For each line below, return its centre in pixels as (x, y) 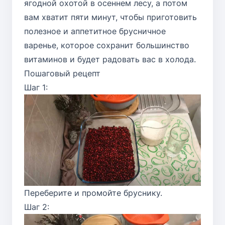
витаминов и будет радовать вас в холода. (110, 59)
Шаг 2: (37, 207)
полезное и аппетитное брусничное (95, 31)
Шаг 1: (36, 87)
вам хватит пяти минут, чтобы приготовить (110, 17)
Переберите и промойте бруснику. (93, 193)
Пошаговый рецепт (62, 73)
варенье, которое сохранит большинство (107, 45)
